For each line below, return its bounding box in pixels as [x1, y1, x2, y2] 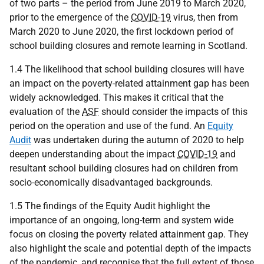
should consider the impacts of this [99, 106, 247, 117]
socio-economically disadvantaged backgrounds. [9, 177, 213, 188]
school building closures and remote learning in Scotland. [9, 40, 247, 51]
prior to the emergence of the [9, 12, 131, 23]
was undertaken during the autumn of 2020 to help [31, 134, 244, 146]
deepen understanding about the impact [9, 148, 177, 160]
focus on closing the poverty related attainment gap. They [9, 229, 249, 240]
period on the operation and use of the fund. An [9, 120, 207, 131]
